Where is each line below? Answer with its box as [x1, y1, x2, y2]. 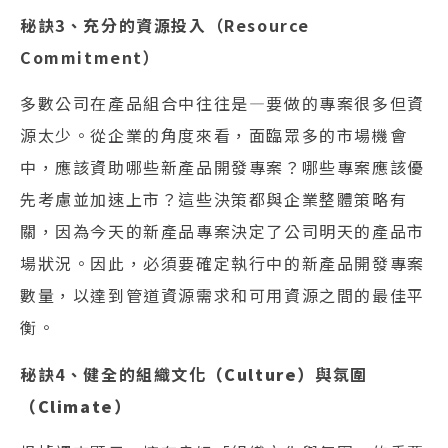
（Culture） [206, 361, 316, 386]
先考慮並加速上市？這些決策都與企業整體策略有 [20, 187, 408, 212]
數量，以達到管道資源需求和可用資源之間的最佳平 [20, 283, 425, 308]
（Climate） [20, 393, 132, 418]
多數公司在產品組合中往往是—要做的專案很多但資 [20, 91, 425, 116]
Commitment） [20, 44, 161, 69]
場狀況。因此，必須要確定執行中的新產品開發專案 [20, 251, 425, 276]
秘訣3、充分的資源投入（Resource [20, 12, 310, 37]
